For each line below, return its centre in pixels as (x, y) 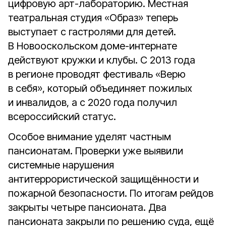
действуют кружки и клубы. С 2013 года (102, 60)
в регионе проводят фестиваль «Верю (97, 74)
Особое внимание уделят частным (90, 137)
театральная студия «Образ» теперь (93, 18)
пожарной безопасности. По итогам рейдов (111, 193)
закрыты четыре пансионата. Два (87, 207)
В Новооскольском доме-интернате (93, 46)
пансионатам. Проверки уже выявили (96, 151)
